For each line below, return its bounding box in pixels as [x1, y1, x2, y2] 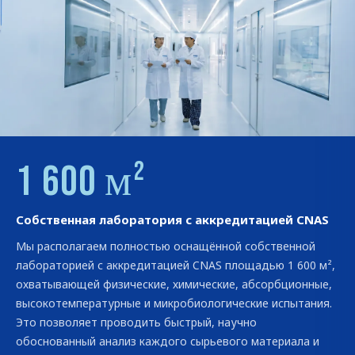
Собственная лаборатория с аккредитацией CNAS [16, 211, 329, 227]
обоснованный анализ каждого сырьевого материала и [16, 333, 319, 349]
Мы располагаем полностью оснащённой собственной [16, 238, 315, 254]
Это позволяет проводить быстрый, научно [16, 314, 257, 330]
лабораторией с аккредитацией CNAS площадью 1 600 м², [16, 257, 335, 273]
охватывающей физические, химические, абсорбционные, [16, 276, 332, 292]
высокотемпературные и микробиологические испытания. [16, 295, 332, 311]
